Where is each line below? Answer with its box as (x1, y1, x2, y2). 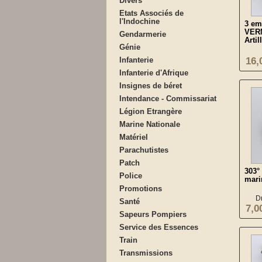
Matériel (119, 133, 148, 142)
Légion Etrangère (119, 107, 182, 116)
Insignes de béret (119, 81, 182, 90)
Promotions (119, 184, 162, 193)
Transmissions (119, 249, 173, 257)
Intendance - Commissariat (119, 94, 216, 103)
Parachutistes (119, 146, 168, 154)
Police (119, 171, 142, 180)
